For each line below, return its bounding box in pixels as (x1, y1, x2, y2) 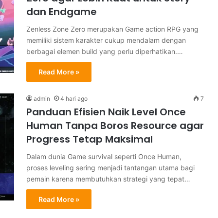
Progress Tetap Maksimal (26, 132, 153, 146)
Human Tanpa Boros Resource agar (26, 119, 204, 132)
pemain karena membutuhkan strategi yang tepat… (26, 175, 190, 183)
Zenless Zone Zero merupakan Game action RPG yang (26, 25, 199, 33)
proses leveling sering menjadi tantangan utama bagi (26, 163, 195, 172)
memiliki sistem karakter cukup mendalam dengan (26, 36, 186, 44)
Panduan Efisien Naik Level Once (26, 105, 186, 119)
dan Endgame (26, 5, 97, 18)
